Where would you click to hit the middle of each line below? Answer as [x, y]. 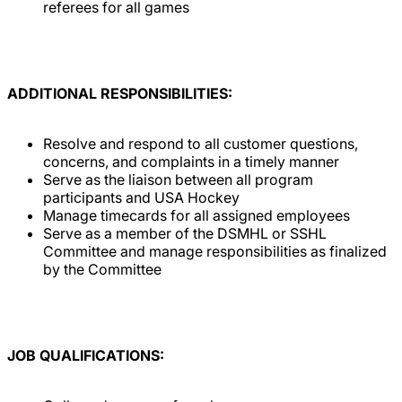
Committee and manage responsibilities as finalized [215, 251]
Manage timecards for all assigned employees [197, 215]
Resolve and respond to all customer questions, [201, 143]
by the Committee [104, 269]
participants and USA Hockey [141, 197]
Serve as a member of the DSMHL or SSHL [185, 233]
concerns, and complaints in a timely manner [191, 161]
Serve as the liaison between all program [178, 179]
